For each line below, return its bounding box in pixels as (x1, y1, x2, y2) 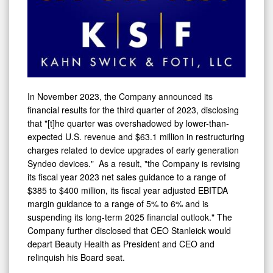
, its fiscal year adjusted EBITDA (105, 183, 228, 196)
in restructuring (184, 130, 244, 143)
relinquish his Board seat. (27, 250, 125, 263)
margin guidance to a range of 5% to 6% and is (27, 197, 208, 210)
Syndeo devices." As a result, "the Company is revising (27, 157, 240, 169)
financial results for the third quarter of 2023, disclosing (27, 103, 239, 116)
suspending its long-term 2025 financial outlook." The (27, 210, 232, 223)
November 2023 (37, 90, 99, 102)
